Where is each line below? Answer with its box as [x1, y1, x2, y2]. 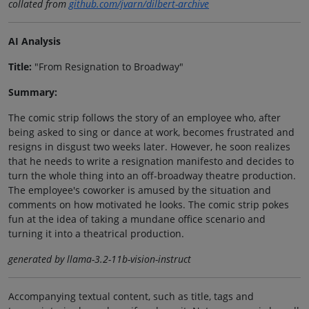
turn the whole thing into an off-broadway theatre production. [8, 168, 296, 182]
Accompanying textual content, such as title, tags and [8, 289, 254, 303]
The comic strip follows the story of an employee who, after [8, 110, 281, 124]
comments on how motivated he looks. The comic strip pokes [8, 197, 289, 211]
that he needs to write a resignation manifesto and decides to [8, 154, 294, 168]
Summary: [8, 85, 57, 99]
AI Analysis [8, 34, 61, 48]
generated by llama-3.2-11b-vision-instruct [8, 252, 191, 266]
